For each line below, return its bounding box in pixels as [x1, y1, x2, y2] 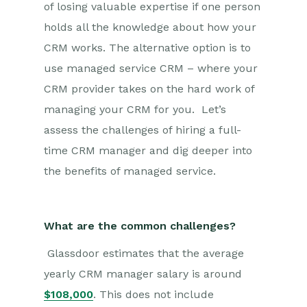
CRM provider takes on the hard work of [44, 82, 254, 95]
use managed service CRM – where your [44, 62, 258, 75]
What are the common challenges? [44, 219, 239, 232]
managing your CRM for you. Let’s [44, 103, 226, 116]
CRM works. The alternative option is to [44, 41, 251, 54]
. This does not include [93, 288, 214, 301]
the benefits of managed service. [44, 164, 219, 177]
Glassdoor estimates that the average [47, 247, 244, 260]
